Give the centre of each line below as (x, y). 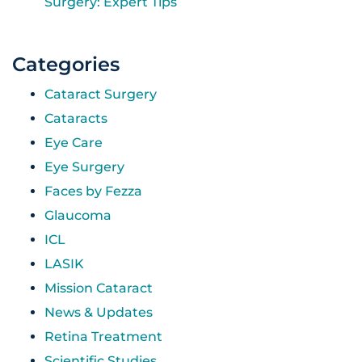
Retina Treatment (103, 336)
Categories (66, 64)
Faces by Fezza (93, 191)
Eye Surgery (84, 166)
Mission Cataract (99, 288)
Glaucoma (78, 215)
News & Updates (99, 312)
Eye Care (74, 142)
